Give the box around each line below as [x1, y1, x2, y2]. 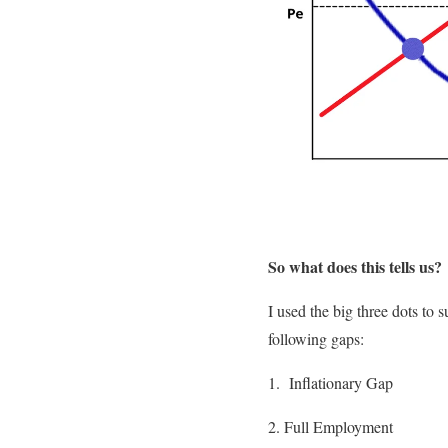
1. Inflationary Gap [268, 372, 393, 394]
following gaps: [268, 328, 364, 350]
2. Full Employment [268, 416, 393, 438]
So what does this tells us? [268, 255, 442, 279]
